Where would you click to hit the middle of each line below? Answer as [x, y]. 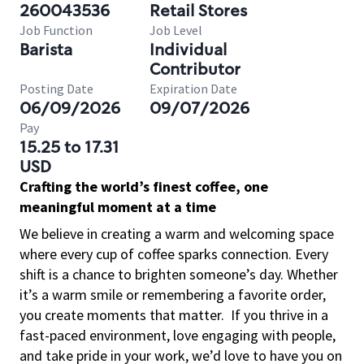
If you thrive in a [279, 315]
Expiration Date [193, 89]
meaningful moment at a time [118, 207]
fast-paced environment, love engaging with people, [178, 335]
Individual [188, 50]
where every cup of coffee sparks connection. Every [174, 254]
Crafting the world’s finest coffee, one [144, 186]
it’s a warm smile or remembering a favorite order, [173, 295]
